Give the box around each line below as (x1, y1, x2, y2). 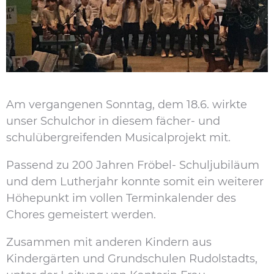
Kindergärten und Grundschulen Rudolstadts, (6, 251, 257, 265)
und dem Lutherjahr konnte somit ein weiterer (6, 174, 264, 188)
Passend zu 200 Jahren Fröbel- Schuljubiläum (6, 158, 259, 172)
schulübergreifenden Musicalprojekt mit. (6, 130, 231, 144)
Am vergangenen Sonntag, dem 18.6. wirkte (6, 97, 247, 111)
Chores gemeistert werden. (6, 207, 156, 221)
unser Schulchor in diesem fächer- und (6, 114, 220, 128)
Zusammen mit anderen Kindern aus (6, 235, 212, 249)
